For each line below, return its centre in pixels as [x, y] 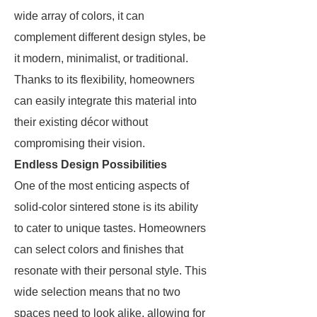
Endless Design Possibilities [91, 165]
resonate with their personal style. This [110, 271]
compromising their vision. [80, 143]
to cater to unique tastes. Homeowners [110, 228]
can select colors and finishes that [99, 249]
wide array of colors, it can [79, 16]
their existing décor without [81, 122]
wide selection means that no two [97, 292]
